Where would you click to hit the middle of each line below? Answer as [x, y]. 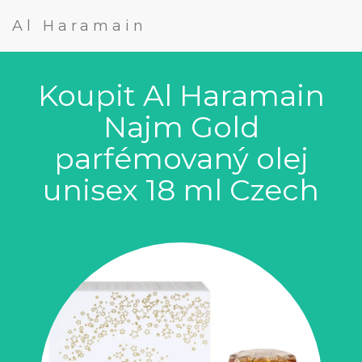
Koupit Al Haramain [181, 95]
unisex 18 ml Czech [181, 190]
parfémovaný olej [181, 158]
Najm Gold [181, 127]
